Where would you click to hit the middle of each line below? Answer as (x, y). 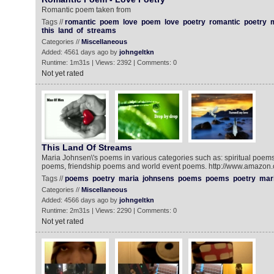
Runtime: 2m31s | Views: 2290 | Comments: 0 (109, 210)
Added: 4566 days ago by (80, 200)
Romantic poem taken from (86, 10)
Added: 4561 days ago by (80, 52)
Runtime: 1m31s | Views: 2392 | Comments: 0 (109, 62)
